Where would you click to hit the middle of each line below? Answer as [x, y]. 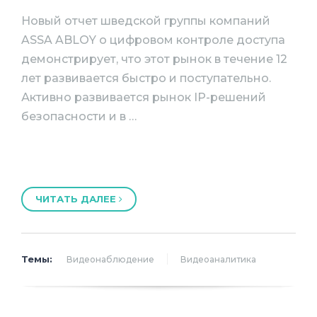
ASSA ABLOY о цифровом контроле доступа [153, 40]
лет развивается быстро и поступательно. [146, 79]
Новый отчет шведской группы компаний [146, 21]
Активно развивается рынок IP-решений [144, 98]
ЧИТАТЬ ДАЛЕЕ [77, 198]
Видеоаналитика [218, 259]
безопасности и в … [79, 117]
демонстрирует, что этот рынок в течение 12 [154, 59]
